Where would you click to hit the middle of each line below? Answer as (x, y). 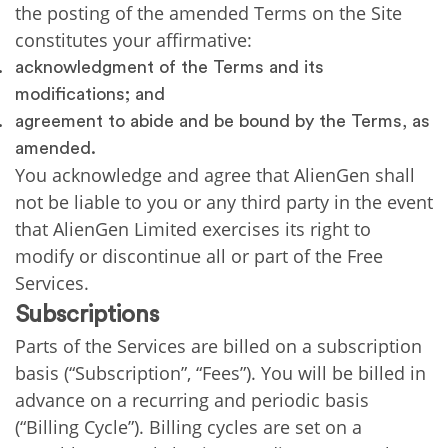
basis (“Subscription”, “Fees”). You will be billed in (220, 373)
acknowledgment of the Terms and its (169, 67)
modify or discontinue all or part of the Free (199, 256)
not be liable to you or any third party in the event (224, 202)
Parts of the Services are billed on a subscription (218, 346)
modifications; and (90, 94)
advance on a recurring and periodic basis (192, 400)
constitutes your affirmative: (133, 40)
